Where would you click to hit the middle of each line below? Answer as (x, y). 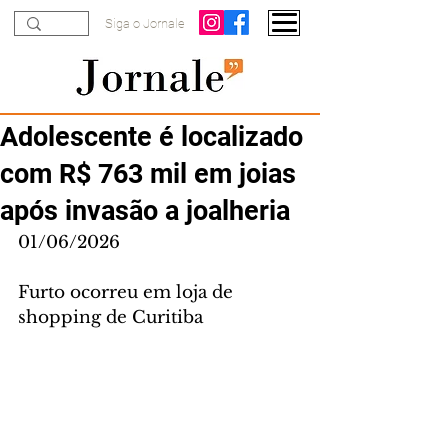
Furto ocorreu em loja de (128, 292)
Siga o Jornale (145, 23)
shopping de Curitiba (110, 317)
